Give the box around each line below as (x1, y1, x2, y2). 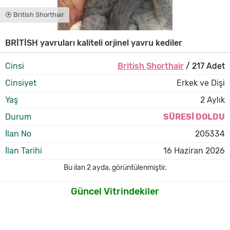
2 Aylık (200, 95, 225, 105)
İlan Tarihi (5, 146, 42, 156)
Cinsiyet (5, 78, 36, 88)
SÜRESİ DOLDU (163, 112, 225, 122)
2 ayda (86, 163, 109, 172)
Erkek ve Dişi (177, 78, 225, 88)
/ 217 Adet (183, 61, 225, 71)
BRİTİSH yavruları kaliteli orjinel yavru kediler (5, 38, 182, 48)
